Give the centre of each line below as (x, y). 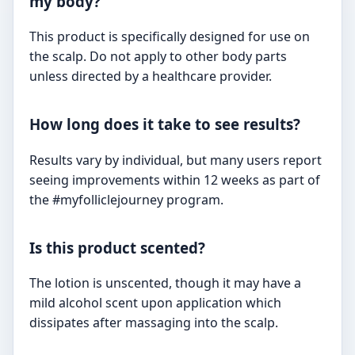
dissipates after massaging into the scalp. (154, 323)
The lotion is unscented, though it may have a (165, 283)
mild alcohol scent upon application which (155, 303)
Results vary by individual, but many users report (176, 160)
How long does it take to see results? (165, 124)
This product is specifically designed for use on (170, 37)
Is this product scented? (117, 247)
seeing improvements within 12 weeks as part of (175, 179)
